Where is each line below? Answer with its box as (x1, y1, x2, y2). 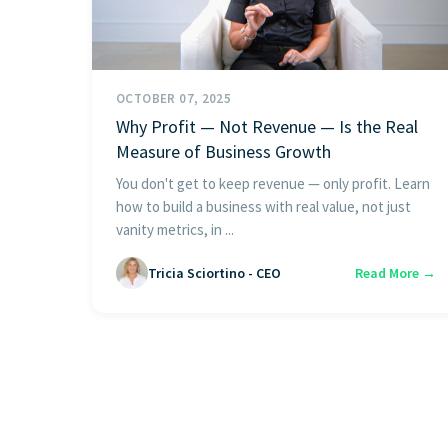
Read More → (355, 263, 436, 282)
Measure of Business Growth (116, 140, 331, 164)
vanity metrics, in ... (116, 220, 234, 240)
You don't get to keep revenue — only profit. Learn (116, 174, 430, 194)
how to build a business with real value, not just (116, 197, 411, 217)
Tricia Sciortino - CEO (148, 263, 281, 282)
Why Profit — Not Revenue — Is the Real (116, 115, 418, 139)
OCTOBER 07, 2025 (116, 90, 232, 108)
